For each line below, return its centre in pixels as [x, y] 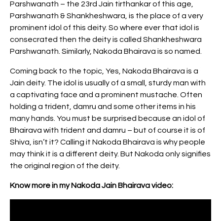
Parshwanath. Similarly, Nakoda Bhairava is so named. [106, 52]
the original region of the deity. [65, 166]
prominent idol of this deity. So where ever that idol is [105, 28]
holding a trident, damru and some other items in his [103, 107]
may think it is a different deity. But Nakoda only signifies [110, 154]
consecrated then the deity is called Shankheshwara [106, 40]
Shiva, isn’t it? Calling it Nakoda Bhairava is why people [108, 142]
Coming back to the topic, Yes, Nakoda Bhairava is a [104, 71]
